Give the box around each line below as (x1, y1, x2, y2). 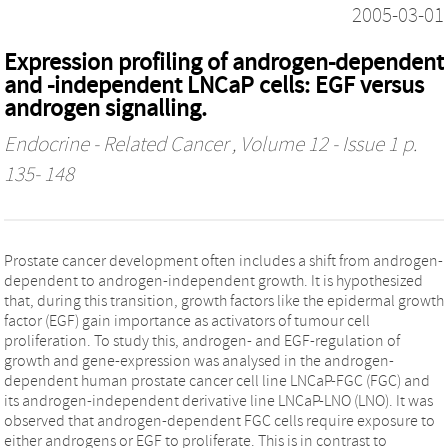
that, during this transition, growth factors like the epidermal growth (4, 291, 444, 310)
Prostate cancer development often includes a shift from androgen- (4, 251, 443, 270)
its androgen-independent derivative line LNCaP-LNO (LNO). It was (4, 391, 433, 410)
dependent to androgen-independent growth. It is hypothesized (4, 271, 423, 290)
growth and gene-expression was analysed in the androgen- (4, 351, 394, 370)
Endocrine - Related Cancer (4, 132, 228, 157)
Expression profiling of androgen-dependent (4, 48, 444, 76)
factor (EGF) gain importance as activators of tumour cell (4, 311, 370, 330)
